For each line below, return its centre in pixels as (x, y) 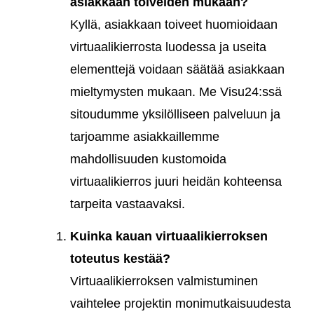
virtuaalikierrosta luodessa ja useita (168, 47)
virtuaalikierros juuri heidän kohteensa (176, 181)
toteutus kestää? (120, 259)
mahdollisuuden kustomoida (148, 159)
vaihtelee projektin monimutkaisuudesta (180, 304)
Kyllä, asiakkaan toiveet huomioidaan (174, 24)
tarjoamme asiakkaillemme (145, 136)
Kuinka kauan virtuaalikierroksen (169, 237)
